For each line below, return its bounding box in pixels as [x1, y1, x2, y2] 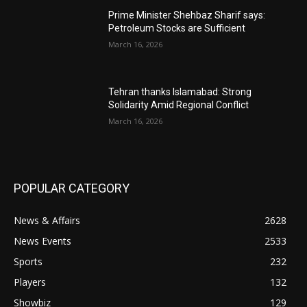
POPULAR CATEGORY [14, 180, 130, 195]
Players [14, 275, 46, 288]
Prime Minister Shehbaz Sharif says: [108, 10, 266, 21]
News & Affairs [14, 213, 80, 227]
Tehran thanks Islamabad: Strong [108, 86, 252, 98]
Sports [14, 254, 42, 268]
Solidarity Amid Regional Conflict [108, 99, 249, 111]
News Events [14, 234, 71, 247]
